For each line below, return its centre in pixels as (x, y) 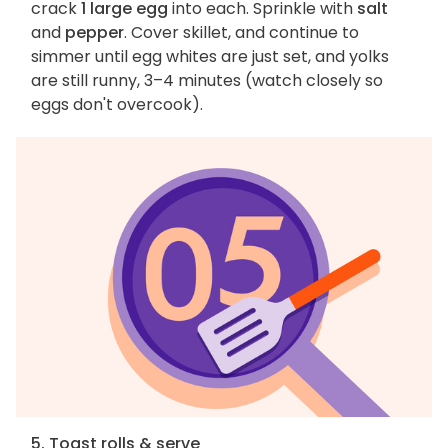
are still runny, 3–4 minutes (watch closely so (207, 81)
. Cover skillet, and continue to (241, 33)
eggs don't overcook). (123, 105)
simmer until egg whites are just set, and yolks (210, 57)
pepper (94, 33)
